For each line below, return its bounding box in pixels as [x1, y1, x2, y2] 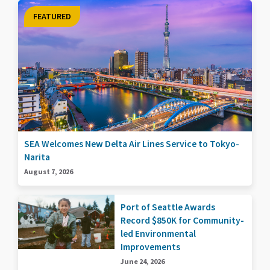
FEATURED [33, 10, 71, 22]
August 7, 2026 [24, 167, 73, 177]
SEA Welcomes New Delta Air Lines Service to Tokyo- [24, 138, 239, 150]
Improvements [121, 241, 180, 253]
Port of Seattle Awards [121, 201, 215, 213]
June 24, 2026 [121, 257, 165, 266]
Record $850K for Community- [121, 215, 244, 227]
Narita [24, 151, 50, 163]
